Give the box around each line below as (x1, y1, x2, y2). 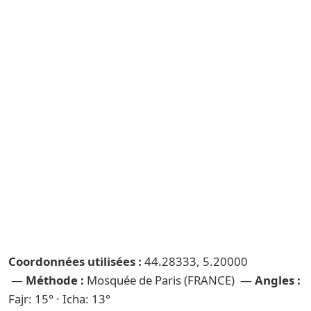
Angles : (255, 272, 301, 288)
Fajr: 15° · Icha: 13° (8, 291, 110, 307)
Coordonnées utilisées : (8, 253, 142, 269)
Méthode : (26, 272, 84, 288)
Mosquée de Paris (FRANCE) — (84, 272, 255, 288)
